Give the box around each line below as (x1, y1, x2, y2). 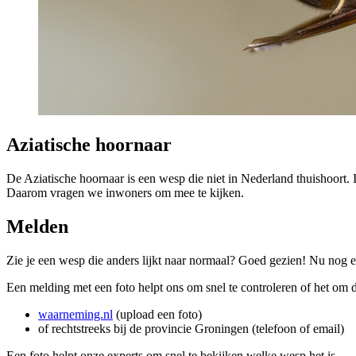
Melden (6, 215, 68, 237)
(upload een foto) (113, 307, 202, 321)
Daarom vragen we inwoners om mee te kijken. (6, 185, 244, 199)
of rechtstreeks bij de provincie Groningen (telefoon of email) (38, 321, 344, 335)
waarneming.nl (38, 307, 113, 321)
